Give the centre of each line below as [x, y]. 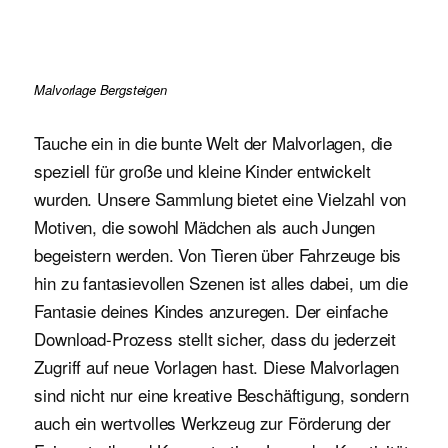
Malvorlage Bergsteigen [100, 89]
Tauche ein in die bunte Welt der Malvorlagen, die [213, 143]
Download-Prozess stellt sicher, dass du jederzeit [215, 339]
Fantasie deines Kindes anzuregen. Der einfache [211, 311]
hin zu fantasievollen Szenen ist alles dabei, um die [221, 283]
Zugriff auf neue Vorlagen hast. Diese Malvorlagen [217, 367]
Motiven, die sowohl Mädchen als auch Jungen [205, 227]
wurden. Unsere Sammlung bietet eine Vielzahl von [220, 199]
